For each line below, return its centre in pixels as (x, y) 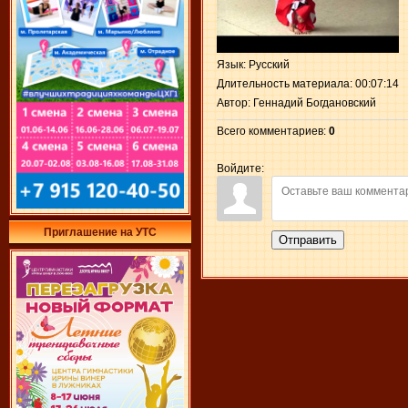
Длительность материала (283, 84)
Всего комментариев (270, 131)
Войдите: (240, 168)
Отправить (308, 240)
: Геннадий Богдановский (312, 103)
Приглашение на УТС (100, 232)
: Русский (266, 65)
